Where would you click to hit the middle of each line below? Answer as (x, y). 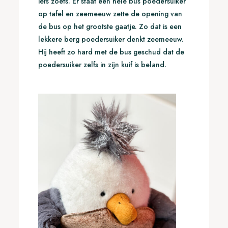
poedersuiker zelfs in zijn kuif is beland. (102, 64)
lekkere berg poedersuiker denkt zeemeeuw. (111, 39)
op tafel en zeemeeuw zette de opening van (110, 13)
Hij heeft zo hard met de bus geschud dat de (111, 52)
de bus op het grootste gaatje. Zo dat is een (110, 26)
